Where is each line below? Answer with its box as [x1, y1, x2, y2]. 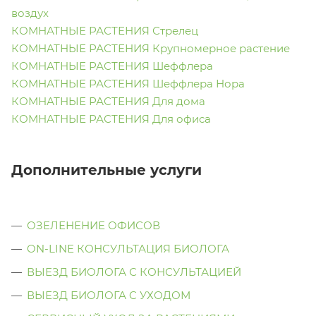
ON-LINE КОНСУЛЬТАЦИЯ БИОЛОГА [27, 242, 229, 256]
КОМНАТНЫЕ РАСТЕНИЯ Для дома [11, 95, 205, 109]
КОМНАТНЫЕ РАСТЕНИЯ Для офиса [11, 112, 211, 126]
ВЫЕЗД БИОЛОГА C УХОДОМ [27, 288, 190, 303]
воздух [11, 6, 49, 20]
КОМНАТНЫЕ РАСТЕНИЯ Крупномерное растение [11, 42, 290, 56]
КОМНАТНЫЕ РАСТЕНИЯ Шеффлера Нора [11, 77, 245, 91]
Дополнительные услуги [11, 162, 202, 179]
